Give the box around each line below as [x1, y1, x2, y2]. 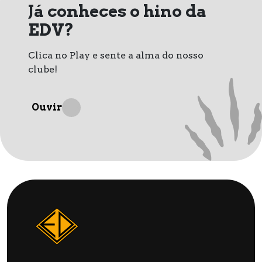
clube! [28, 64, 57, 75]
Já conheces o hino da [28, 1, 206, 22]
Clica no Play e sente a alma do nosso [28, 50, 204, 61]
